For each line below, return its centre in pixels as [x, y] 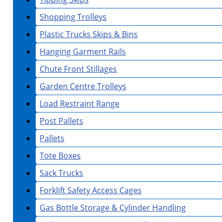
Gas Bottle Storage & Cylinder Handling [113, 208]
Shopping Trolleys [73, 17]
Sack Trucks [61, 173]
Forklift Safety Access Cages [91, 191]
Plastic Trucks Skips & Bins [89, 34]
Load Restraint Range [80, 104]
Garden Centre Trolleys [83, 86]
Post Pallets [61, 121]
